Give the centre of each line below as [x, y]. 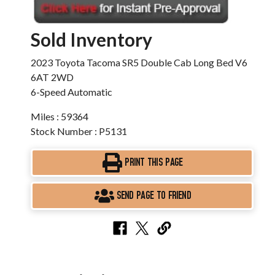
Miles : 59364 [60, 116]
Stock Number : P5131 [79, 131]
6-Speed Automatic [72, 92]
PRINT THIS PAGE [154, 162]
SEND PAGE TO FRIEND [153, 196]
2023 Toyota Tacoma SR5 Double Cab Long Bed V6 [139, 62]
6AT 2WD [52, 77]
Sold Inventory [91, 39]
